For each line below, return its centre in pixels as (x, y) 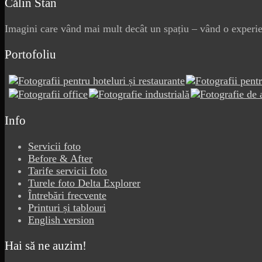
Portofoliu (30, 54)
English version (61, 220)
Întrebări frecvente (67, 195)
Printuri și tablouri (67, 207)
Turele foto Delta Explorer (84, 183)
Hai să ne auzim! (46, 245)
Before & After (60, 158)
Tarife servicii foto (68, 170)
